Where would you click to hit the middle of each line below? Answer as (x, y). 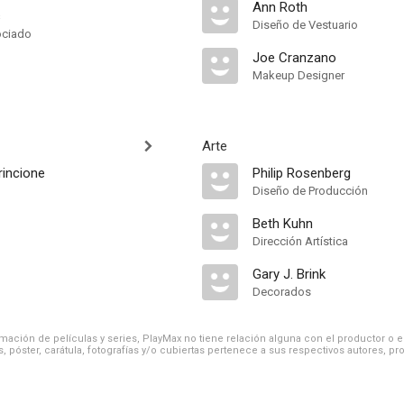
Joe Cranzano (294, 58)
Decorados (282, 292)
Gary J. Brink (289, 274)
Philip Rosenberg (302, 173)
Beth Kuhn (283, 224)
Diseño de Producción (310, 191)
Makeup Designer (298, 75)
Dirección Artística (300, 241)
